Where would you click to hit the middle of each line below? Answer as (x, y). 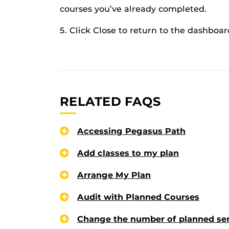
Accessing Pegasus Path (131, 131)
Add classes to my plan (128, 153)
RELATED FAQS (110, 102)
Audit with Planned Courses (138, 197)
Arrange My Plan (114, 175)
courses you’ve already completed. (133, 9)
